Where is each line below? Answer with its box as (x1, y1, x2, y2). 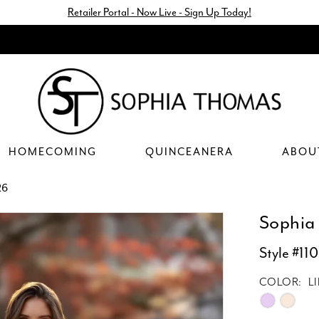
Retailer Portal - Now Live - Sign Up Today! (68, 6, 251, 19)
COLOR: (258, 275, 302, 289)
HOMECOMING (8, 145, 97, 158)
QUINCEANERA (145, 145, 234, 158)
